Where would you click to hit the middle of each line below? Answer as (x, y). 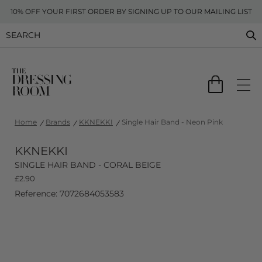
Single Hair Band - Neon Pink (172, 122)
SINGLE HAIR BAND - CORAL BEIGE (88, 165)
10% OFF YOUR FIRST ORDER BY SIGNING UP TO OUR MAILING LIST (131, 11)
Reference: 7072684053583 (69, 194)
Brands (58, 122)
